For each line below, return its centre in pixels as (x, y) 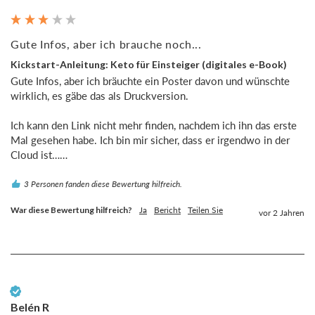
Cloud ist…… (39, 155)
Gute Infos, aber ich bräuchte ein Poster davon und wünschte (150, 81)
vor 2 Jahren (282, 213)
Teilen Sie (205, 210)
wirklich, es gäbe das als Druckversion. (99, 96)
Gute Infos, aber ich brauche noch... (106, 44)
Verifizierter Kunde (57, 291)
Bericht (167, 210)
